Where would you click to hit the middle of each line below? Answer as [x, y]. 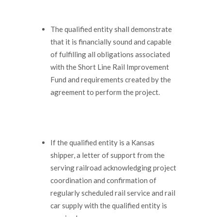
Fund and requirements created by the [111, 79]
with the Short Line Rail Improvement [110, 67]
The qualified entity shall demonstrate [111, 29]
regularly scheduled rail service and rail [113, 193]
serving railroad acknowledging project [113, 167]
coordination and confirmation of [103, 180]
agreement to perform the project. [105, 92]
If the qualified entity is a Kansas [102, 142]
